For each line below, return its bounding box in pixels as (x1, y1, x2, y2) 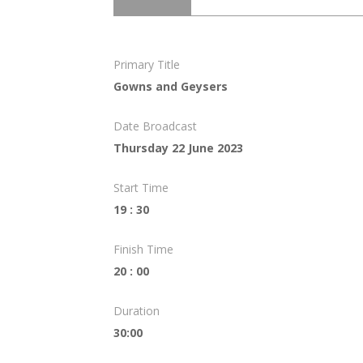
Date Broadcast (113, 117, 197, 134)
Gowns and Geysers (113, 78, 228, 94)
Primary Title (113, 56, 180, 72)
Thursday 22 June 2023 (113, 139, 243, 156)
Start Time (113, 179, 169, 195)
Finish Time (113, 241, 173, 257)
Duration (113, 302, 160, 318)
